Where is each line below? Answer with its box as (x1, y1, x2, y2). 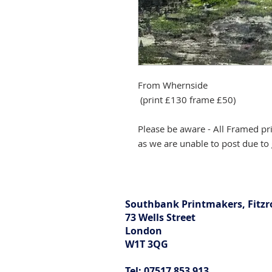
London (125, 224, 162, 237)
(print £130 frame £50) (138, 93, 236, 106)
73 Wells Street (125, 211, 195, 224)
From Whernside (138, 79, 208, 91)
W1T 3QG (125, 237, 168, 251)
